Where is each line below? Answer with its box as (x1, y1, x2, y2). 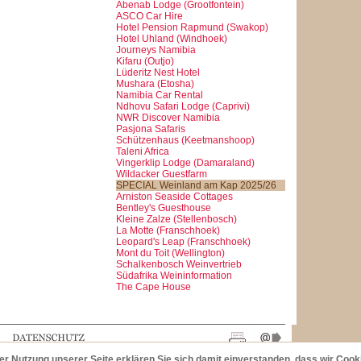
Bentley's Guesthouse (116, 201, 211, 214)
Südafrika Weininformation (116, 269, 232, 281)
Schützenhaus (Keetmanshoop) (116, 134, 255, 146)
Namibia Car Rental (116, 89, 203, 101)
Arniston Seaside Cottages (116, 190, 233, 202)
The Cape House (116, 280, 191, 293)
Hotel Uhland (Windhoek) (116, 32, 227, 44)
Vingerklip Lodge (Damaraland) (116, 156, 255, 168)
